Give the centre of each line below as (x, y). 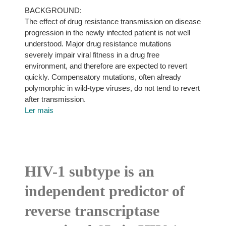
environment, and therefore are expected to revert (106, 66)
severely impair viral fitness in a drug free (92, 55)
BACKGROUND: (53, 10)
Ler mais (39, 110)
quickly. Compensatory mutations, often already (103, 77)
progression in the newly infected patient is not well (107, 33)
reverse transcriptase (92, 211)
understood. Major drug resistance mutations (98, 44)
